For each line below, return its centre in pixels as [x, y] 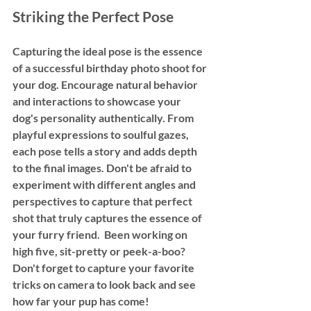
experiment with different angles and [105, 184]
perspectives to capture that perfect [103, 201]
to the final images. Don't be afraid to [103, 167]
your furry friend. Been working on [101, 234]
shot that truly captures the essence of [108, 217]
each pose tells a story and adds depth [106, 151]
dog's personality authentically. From [104, 117]
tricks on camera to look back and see [105, 284]
